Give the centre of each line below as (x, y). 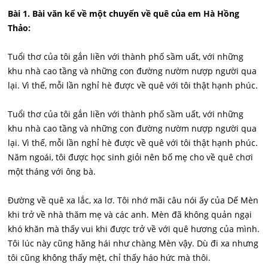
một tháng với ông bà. (52, 171)
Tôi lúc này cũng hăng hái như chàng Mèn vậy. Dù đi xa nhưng (133, 243)
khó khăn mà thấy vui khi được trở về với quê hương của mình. (134, 229)
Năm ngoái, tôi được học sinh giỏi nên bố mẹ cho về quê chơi (131, 157)
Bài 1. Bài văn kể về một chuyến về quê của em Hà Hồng (124, 13)
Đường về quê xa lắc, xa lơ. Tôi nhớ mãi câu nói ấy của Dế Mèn (133, 200)
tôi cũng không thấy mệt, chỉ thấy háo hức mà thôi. (109, 258)
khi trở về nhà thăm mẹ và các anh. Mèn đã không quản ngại (130, 214)
